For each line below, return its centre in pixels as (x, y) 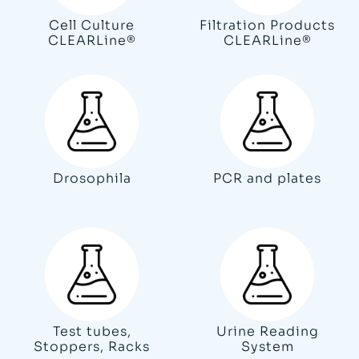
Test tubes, (92, 331)
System (267, 346)
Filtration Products (267, 25)
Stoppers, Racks (92, 346)
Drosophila (92, 178)
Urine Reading (267, 331)
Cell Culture (92, 25)
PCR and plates (267, 178)
